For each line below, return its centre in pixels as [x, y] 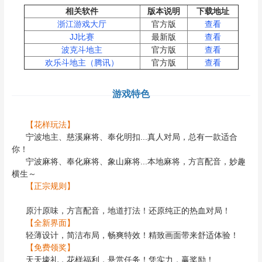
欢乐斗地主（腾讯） [82, 62]
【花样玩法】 [50, 124]
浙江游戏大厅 [82, 24]
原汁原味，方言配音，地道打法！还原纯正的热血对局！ [121, 210]
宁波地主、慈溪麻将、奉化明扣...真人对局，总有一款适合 [124, 137]
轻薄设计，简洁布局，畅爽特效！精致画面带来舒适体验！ [132, 235]
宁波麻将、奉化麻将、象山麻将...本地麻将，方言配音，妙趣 [128, 161]
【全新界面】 [50, 223]
